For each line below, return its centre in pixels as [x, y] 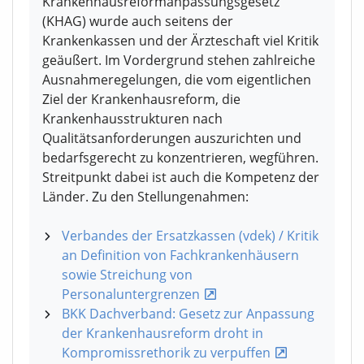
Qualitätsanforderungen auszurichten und [172, 139]
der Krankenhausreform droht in [162, 334]
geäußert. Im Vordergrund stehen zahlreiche [179, 61]
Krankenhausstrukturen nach [132, 119]
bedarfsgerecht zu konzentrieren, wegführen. [180, 158]
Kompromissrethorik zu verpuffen [166, 353]
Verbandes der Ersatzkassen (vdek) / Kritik [190, 236]
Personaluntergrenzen [131, 295]
